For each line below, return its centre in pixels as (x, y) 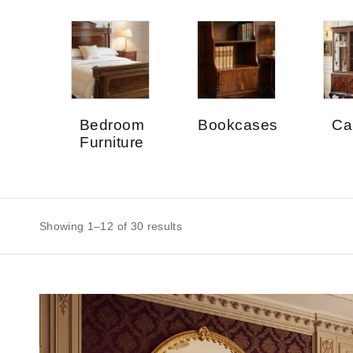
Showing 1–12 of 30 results (111, 226)
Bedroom (112, 125)
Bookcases (238, 125)
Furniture (112, 143)
